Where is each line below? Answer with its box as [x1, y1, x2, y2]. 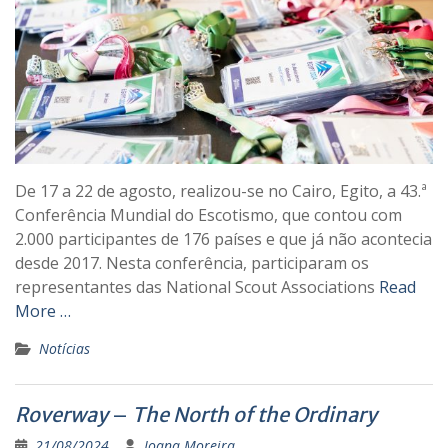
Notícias [39, 338, 90, 358]
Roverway [15, 401, 112, 427]
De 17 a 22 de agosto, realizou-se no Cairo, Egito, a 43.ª [15, 179, 427, 202]
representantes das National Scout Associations [15, 275, 379, 298]
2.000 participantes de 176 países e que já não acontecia [15, 227, 432, 250]
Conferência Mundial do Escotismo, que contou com [15, 203, 402, 226]
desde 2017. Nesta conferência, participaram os [15, 251, 369, 274]
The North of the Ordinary [132, 401, 381, 427]
